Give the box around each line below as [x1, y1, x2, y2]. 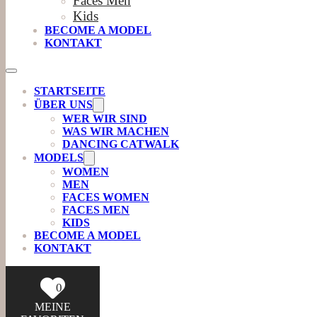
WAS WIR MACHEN [62, 125, 169, 137]
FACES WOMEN [62, 191, 149, 203]
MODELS [34, 151, 83, 163]
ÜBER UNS [34, 98, 93, 110]
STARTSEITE [34, 85, 105, 97]
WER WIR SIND [62, 113, 147, 125]
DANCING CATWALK [62, 138, 179, 150]
